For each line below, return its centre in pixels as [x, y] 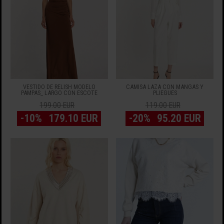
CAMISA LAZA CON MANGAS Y [165, 87]
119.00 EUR [163, 106]
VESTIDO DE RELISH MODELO [59, 87]
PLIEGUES [165, 93]
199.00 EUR [57, 106]
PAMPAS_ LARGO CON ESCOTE [59, 93]
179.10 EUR [73, 118]
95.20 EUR [179, 118]
